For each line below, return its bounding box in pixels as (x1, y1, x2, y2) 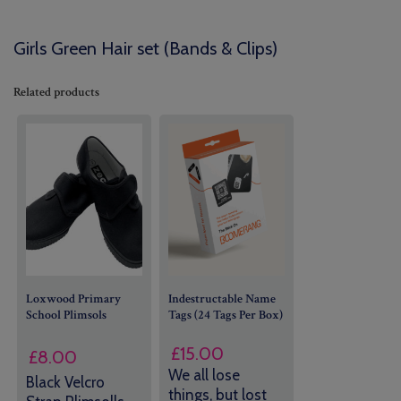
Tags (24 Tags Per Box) (167, 306, 283, 323)
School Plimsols (26, 306, 107, 323)
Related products (13, 83, 99, 100)
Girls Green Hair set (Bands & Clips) (13, 37, 277, 59)
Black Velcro (26, 373, 106, 392)
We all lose (167, 365, 240, 384)
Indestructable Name (167, 290, 276, 307)
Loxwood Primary (26, 290, 122, 307)
